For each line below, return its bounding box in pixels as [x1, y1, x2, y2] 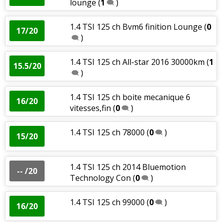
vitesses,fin [69, 102, 111, 113]
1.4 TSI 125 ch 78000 [69, 126, 145, 138]
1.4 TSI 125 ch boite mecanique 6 [69, 91, 190, 103]
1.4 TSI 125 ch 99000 [69, 196, 145, 208]
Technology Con [69, 172, 131, 183]
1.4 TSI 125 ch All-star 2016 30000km [69, 56, 205, 67]
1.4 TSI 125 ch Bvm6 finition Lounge [69, 21, 202, 32]
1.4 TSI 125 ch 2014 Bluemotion [69, 161, 186, 172]
